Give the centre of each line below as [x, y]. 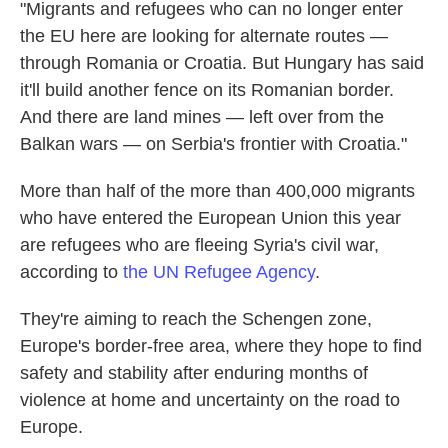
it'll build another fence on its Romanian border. [207, 90]
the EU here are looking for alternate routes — [204, 36]
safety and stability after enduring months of [194, 373]
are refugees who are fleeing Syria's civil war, [199, 245]
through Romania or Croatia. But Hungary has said [222, 63]
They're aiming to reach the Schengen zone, [196, 319]
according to [71, 272]
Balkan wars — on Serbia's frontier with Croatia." [213, 144]
